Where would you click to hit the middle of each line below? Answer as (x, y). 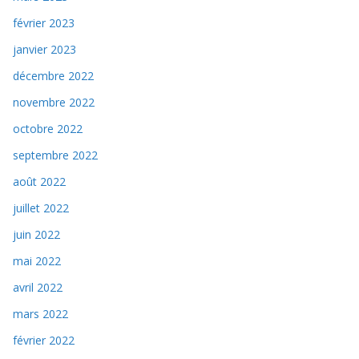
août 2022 (39, 181)
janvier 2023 (44, 49)
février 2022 (44, 340)
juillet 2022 (41, 208)
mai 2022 (37, 260)
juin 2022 (36, 234)
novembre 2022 (54, 102)
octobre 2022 (48, 128)
